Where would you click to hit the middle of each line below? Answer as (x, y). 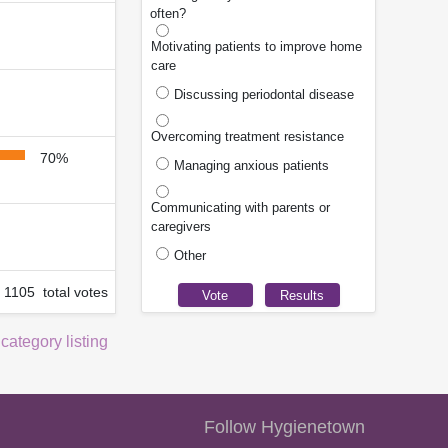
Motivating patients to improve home (256, 47)
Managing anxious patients (251, 166)
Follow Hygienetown (285, 427)
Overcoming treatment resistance (247, 137)
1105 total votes (56, 292)
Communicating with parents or (240, 208)
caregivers (181, 227)
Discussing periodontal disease (264, 95)
